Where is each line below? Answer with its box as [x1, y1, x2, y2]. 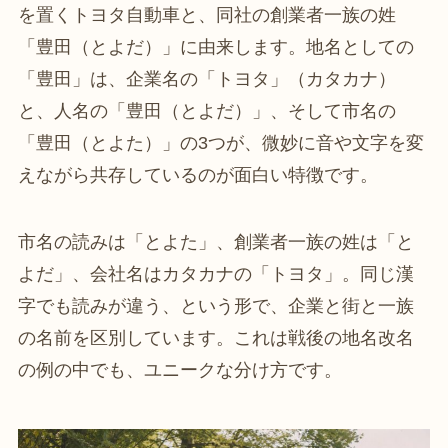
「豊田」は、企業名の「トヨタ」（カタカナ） [17, 68, 396, 89]
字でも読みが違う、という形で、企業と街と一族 [17, 296, 414, 317]
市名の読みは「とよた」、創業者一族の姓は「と [17, 232, 414, 253]
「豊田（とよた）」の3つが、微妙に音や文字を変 [17, 132, 424, 153]
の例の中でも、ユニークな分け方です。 [17, 360, 342, 381]
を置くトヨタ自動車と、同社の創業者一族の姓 [17, 4, 396, 25]
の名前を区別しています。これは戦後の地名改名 [17, 328, 414, 349]
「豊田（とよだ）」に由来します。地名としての [17, 36, 414, 57]
